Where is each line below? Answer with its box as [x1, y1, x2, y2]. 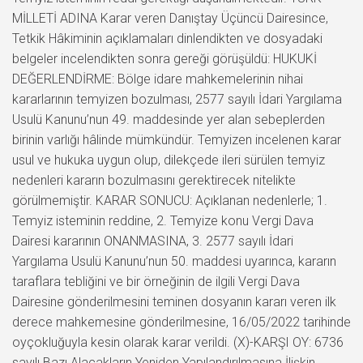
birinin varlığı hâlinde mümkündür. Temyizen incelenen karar [12, 131, 341, 147]
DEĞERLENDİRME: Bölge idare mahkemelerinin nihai [12, 70, 303, 87]
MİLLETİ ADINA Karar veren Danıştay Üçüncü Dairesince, [12, 10, 328, 26]
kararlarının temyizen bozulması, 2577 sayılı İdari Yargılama [12, 91, 342, 107]
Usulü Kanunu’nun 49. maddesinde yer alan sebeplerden [12, 111, 325, 127]
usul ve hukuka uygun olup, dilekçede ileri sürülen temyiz [12, 152, 325, 168]
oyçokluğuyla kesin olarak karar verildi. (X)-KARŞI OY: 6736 [12, 334, 344, 350]
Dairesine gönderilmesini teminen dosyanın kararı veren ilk [12, 293, 336, 310]
